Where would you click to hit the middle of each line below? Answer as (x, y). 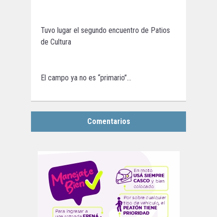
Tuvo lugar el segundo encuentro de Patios (105, 30)
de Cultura (56, 42)
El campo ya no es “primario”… (86, 77)
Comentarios (108, 121)
